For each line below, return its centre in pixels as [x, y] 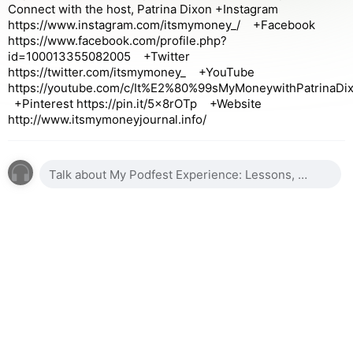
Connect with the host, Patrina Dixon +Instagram [143, 9]
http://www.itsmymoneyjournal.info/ [109, 119]
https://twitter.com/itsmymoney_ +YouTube [131, 72]
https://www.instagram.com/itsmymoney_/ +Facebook [162, 25]
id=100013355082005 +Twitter [99, 56]
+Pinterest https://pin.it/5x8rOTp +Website [135, 104]
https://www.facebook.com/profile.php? [117, 41]
